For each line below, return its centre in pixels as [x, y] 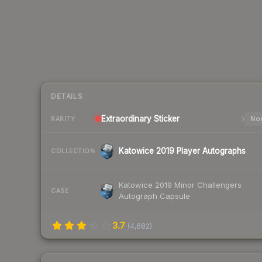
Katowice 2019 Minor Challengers [180, 185]
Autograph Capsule [154, 196]
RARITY [63, 118]
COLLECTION [73, 151]
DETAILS [67, 96]
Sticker [166, 119]
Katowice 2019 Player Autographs [182, 151]
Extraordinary [126, 119]
